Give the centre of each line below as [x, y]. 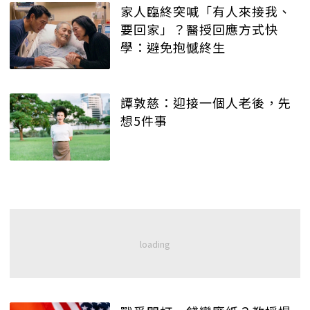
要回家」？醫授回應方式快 [199, 29]
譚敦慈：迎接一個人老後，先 [206, 103]
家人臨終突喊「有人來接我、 [206, 11]
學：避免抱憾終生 [173, 47]
